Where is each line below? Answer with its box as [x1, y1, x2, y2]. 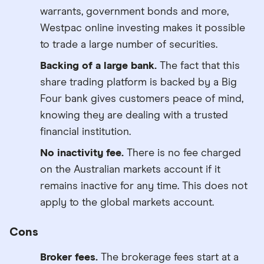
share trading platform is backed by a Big [40, 77, 237, 88]
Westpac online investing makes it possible [40, 22, 245, 34]
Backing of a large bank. [40, 60, 157, 71]
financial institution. [40, 126, 131, 137]
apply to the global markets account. [40, 197, 214, 208]
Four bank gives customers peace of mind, [40, 93, 243, 104]
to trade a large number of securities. [40, 39, 217, 50]
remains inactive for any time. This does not [40, 180, 247, 192]
